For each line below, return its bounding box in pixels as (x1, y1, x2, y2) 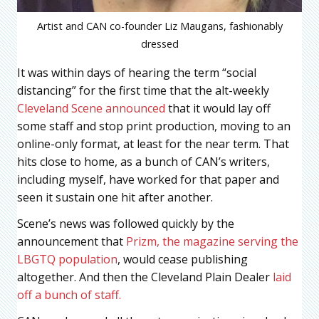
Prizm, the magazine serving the (126, 234, 298, 250)
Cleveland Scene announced (17, 100, 165, 117)
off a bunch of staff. (17, 287, 121, 303)
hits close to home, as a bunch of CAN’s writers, (17, 154, 270, 170)
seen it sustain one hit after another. (17, 189, 213, 206)
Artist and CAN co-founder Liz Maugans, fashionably (36, 19, 283, 33)
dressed (140, 37, 179, 51)
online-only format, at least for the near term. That (17, 136, 289, 152)
